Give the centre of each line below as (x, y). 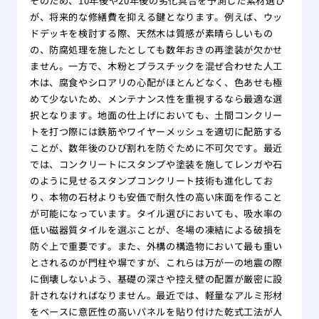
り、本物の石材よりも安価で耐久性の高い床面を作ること (156, 197)
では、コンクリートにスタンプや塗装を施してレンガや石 (156, 164)
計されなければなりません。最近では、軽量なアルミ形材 (156, 296)
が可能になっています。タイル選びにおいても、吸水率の (156, 214)
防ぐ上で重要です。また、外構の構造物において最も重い (156, 246)
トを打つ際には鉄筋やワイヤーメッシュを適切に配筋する (156, 132)
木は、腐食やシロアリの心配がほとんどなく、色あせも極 (156, 83)
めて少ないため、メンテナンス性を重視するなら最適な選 (156, 99)
